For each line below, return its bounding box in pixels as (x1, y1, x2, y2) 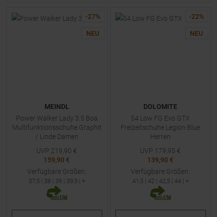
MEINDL (44, 103, 69, 110)
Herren (150, 133, 170, 140)
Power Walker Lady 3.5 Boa (15, 114, 98, 122)
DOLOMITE (143, 103, 177, 110)
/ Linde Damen (35, 133, 78, 140)
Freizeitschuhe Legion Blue (121, 124, 200, 131)
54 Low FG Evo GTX (131, 114, 190, 122)
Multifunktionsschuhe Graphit (12, 124, 102, 131)
